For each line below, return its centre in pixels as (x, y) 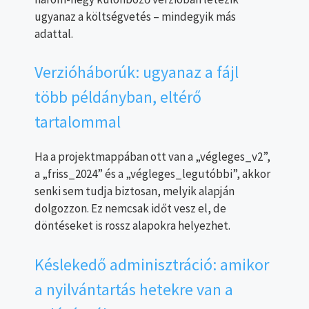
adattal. (54, 33)
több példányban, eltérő (118, 97)
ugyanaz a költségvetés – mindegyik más (135, 16)
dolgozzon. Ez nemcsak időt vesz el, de (130, 209)
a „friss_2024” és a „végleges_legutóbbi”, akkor (152, 174)
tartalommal (78, 122)
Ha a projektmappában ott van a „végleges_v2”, (152, 157)
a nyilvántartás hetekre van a (134, 289)
